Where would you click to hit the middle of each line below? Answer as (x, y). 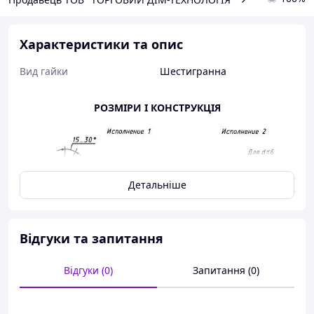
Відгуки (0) (88, 270)
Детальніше (157, 185)
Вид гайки (44, 71)
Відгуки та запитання (91, 238)
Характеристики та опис (101, 44)
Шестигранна (193, 71)
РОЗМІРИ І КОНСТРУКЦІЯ (157, 108)
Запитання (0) (226, 270)
